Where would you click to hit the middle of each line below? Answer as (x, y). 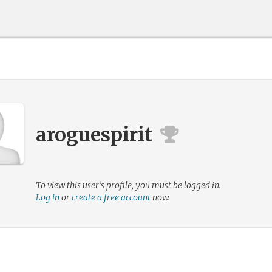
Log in (48, 197)
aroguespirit (94, 135)
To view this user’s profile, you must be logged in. (128, 185)
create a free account (111, 197)
